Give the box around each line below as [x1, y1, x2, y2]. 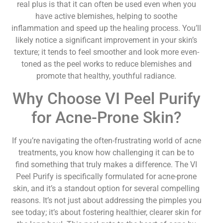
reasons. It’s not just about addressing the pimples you [11, 195, 202, 205]
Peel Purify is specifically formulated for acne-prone [16, 171, 197, 181]
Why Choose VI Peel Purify [12, 89, 201, 108]
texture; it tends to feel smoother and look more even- [13, 47, 199, 57]
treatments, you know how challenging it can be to [18, 147, 195, 157]
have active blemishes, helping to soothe [35, 11, 178, 21]
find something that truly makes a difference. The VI [15, 159, 198, 169]
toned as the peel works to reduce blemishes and [21, 59, 192, 69]
